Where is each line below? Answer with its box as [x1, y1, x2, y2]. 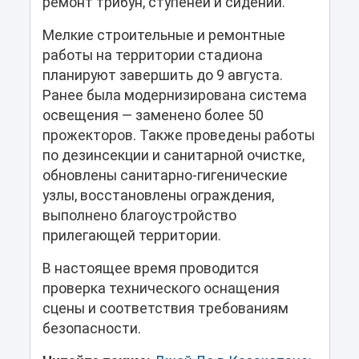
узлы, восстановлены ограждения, [42, 187, 274, 204]
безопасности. [42, 320, 141, 337]
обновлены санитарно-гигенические [42, 167, 288, 184]
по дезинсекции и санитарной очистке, [42, 147, 305, 163]
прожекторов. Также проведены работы [42, 127, 315, 143]
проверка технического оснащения [42, 280, 280, 296]
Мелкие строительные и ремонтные [42, 26, 285, 43]
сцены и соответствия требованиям [42, 300, 288, 317]
